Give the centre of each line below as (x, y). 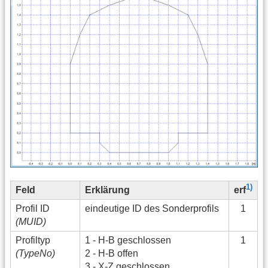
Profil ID (33, 209)
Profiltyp (33, 240)
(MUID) (31, 222)
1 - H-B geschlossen (128, 240)
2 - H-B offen (112, 254)
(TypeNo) (35, 254)
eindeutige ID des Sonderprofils (152, 209)
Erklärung (107, 190)
